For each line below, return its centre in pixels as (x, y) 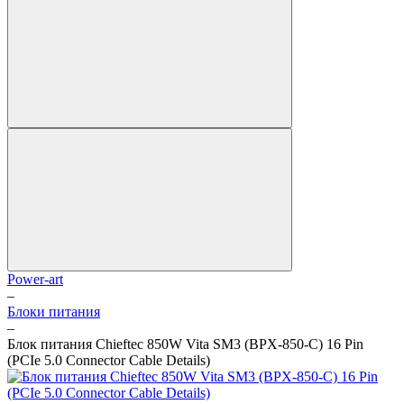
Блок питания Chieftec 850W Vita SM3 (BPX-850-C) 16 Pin (185, 344)
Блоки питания (54, 312)
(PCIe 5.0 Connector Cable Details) (109, 361)
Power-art (35, 280)
